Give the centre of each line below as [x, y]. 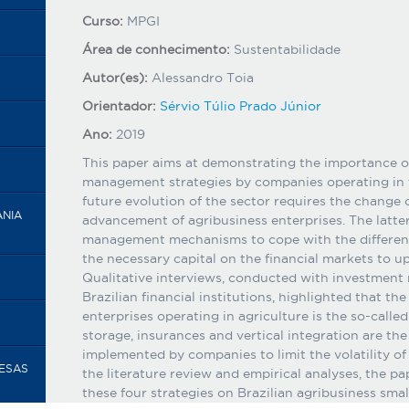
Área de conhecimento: [157, 49]
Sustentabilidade [287, 49]
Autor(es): [116, 78]
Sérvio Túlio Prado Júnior [240, 106]
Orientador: [121, 106]
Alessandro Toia [202, 78]
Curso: [104, 21]
